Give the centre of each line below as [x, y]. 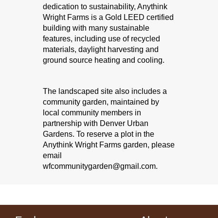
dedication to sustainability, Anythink [105, 6]
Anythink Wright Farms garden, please [109, 145]
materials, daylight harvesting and [101, 49]
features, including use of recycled [102, 38]
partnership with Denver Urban [96, 123]
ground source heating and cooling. [104, 60]
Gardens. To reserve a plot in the [99, 134]
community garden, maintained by [101, 102]
